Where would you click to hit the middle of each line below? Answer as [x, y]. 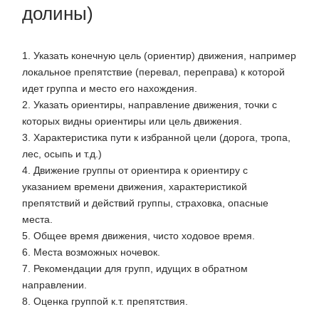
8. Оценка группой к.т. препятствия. [105, 302]
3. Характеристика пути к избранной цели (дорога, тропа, [156, 138]
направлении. [54, 285]
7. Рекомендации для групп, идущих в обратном [135, 269]
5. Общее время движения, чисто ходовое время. [138, 236]
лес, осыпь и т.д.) [62, 154]
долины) [58, 14]
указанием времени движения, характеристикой [135, 187]
